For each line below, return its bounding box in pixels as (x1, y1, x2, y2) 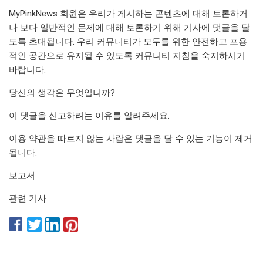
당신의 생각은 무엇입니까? (9, 87, 115, 98)
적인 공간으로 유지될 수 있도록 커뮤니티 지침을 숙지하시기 (9, 50, 245, 61)
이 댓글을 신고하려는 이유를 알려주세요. (9, 110, 170, 121)
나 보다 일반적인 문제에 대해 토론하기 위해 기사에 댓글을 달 (9, 22, 250, 33)
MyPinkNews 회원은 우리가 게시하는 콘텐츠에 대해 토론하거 (9, 8, 248, 19)
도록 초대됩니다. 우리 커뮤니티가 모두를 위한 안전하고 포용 (9, 36, 247, 47)
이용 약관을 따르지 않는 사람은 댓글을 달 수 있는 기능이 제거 (9, 133, 252, 144)
